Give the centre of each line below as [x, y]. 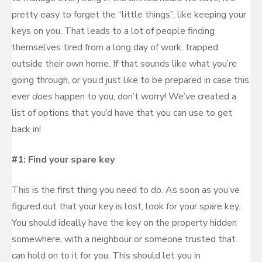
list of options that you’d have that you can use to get [122, 113]
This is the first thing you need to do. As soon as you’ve [126, 190]
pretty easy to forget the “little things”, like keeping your [129, 15]
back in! [26, 129]
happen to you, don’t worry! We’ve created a [146, 96]
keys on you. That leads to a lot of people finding [113, 31]
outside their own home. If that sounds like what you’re [124, 64]
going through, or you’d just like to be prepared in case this [130, 80]
